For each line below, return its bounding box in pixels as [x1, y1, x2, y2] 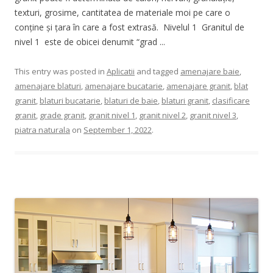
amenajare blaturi [15, 80, 81, 91]
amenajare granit [166, 80, 230, 91]
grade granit [40, 109, 85, 121]
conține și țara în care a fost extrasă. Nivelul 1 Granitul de [15, 21, 244, 33]
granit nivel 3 [190, 109, 236, 121]
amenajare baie [180, 65, 239, 77]
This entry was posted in [15, 65, 107, 77]
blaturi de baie [104, 94, 158, 106]
